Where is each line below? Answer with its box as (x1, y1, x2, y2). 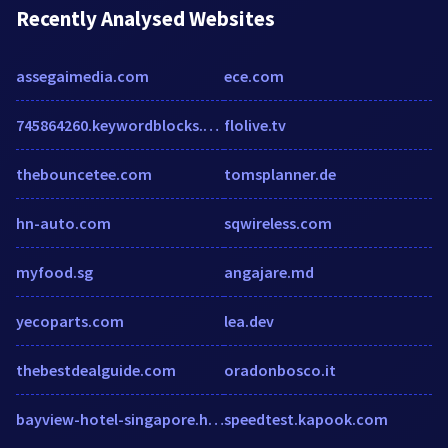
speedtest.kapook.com (224, 408, 388, 429)
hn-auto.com (16, 212, 111, 233)
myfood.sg (16, 261, 93, 282)
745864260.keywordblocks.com (203, 114, 219, 135)
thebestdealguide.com (16, 359, 176, 380)
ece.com (224, 65, 284, 86)
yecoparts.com (16, 310, 124, 331)
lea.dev (224, 310, 274, 331)
